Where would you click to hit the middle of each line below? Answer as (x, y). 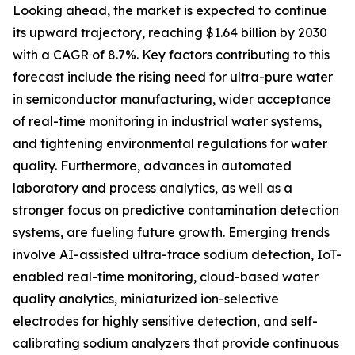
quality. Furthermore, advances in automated (152, 166)
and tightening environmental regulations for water (170, 144)
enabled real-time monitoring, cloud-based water (166, 277)
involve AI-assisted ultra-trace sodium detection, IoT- (177, 255)
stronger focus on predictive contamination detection (176, 210)
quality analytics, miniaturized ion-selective (146, 299)
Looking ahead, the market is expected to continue (170, 11)
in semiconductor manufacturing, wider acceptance (172, 99)
